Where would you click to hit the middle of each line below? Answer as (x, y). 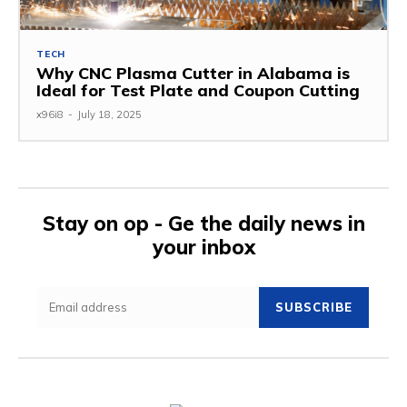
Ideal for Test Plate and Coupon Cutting (198, 91)
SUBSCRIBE (314, 308)
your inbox (203, 248)
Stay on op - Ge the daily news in (203, 224)
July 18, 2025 (109, 115)
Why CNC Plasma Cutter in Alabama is (193, 74)
